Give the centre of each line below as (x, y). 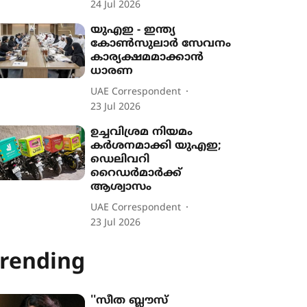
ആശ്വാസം (121, 187)
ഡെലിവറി (120, 160)
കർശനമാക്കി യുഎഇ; (156, 146)
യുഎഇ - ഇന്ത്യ (133, 30)
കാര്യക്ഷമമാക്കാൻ (147, 58)
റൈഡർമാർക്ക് (136, 173)
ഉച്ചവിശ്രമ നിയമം (142, 132)
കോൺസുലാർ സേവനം (161, 44)
